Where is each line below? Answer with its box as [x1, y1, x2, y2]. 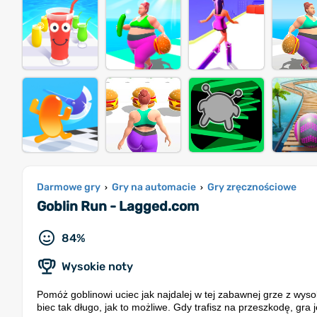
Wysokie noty [62, 260, 133, 274]
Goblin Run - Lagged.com [37, 198, 199, 215]
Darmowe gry [37, 181, 100, 194]
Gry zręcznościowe [207, 181, 296, 194]
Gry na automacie [112, 181, 196, 194]
